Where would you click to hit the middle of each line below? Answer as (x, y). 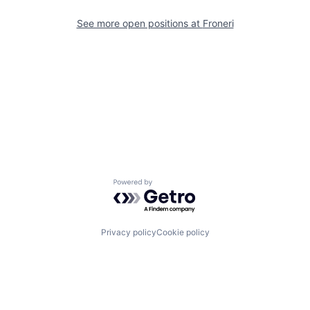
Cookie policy (183, 232)
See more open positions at (139, 23)
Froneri (218, 23)
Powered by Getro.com (174, 186)
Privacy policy (128, 232)
